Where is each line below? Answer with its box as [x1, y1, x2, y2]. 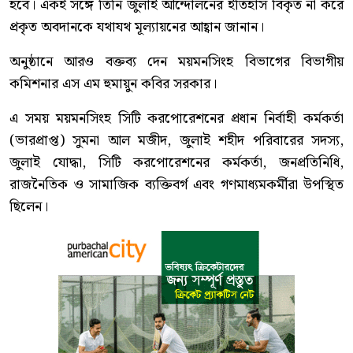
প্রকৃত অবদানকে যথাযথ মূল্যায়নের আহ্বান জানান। [9, 16, 264, 39]
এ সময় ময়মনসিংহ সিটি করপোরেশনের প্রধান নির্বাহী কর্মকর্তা [9, 107, 344, 131]
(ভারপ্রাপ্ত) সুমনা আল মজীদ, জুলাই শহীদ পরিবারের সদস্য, [9, 129, 344, 153]
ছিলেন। [9, 195, 48, 219]
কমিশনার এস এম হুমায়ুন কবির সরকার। [9, 72, 217, 96]
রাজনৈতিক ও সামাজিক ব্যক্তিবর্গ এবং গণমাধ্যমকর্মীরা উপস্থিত [9, 173, 344, 197]
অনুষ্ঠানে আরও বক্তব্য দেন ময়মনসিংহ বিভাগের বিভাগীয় [9, 50, 344, 74]
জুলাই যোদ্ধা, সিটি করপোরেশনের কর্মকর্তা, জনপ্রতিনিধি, [9, 151, 344, 175]
